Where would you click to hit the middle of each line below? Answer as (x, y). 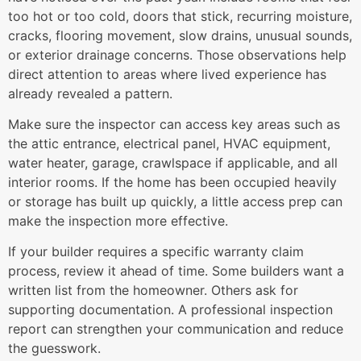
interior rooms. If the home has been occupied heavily (172, 183)
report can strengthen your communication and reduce (176, 329)
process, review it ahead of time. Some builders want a (176, 271)
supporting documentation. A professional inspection (170, 310)
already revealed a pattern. (90, 93)
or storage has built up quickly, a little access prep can (175, 202)
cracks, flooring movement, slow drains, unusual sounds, (180, 35)
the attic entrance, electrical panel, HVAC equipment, (169, 144)
